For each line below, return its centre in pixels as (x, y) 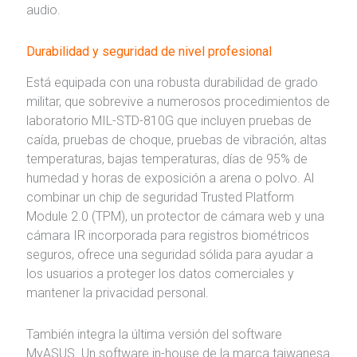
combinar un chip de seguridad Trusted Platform (160, 198)
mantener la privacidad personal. (117, 293)
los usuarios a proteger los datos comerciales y (160, 274)
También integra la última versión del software (154, 335)
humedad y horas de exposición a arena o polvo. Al (170, 178)
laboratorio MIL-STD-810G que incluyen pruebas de (169, 121)
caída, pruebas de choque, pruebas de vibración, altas (176, 140)
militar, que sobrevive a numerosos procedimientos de (178, 102)
